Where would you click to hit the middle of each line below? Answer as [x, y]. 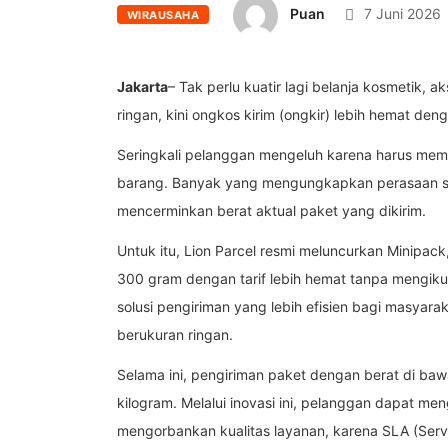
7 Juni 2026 [400, 14]
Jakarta [142, 86]
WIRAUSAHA [163, 15]
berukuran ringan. [175, 334]
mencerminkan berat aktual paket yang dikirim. [273, 210]
